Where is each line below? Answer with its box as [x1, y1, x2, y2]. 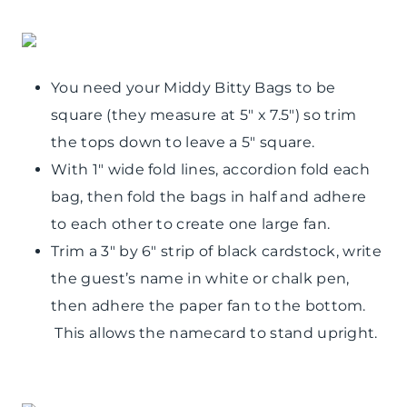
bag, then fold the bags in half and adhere [51, 187, 367, 205]
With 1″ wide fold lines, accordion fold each [51, 160, 371, 178]
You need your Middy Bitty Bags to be [51, 78, 336, 96]
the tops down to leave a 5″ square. [51, 133, 315, 151]
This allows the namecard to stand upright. [51, 323, 378, 342]
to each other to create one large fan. [51, 214, 331, 233]
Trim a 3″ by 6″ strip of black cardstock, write [51, 242, 382, 260]
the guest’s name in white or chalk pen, [51, 269, 350, 287]
